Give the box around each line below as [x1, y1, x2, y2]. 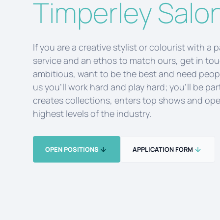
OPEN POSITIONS [45, 144, 99, 154]
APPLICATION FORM [133, 144, 193, 154]
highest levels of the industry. [33, 108, 152, 120]
